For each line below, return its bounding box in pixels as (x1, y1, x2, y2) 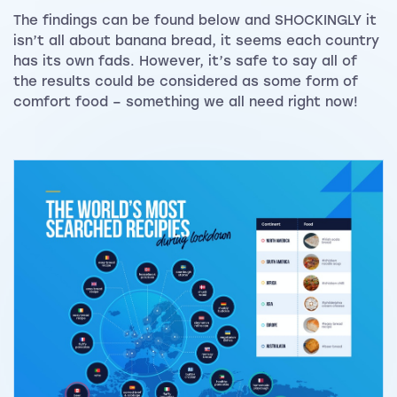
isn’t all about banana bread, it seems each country (13, 33, 379, 50)
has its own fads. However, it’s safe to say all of (13, 53, 357, 70)
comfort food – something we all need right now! (13, 94, 358, 111)
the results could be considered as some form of (13, 74, 358, 90)
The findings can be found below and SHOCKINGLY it (13, 12, 377, 29)
